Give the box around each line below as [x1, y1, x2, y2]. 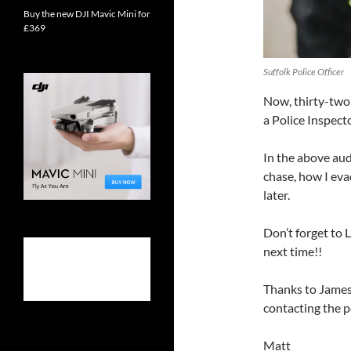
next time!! [263, 243, 322, 259]
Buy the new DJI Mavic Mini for [24, 7, 150, 20]
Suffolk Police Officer [263, 65, 344, 78]
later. [263, 186, 290, 202]
